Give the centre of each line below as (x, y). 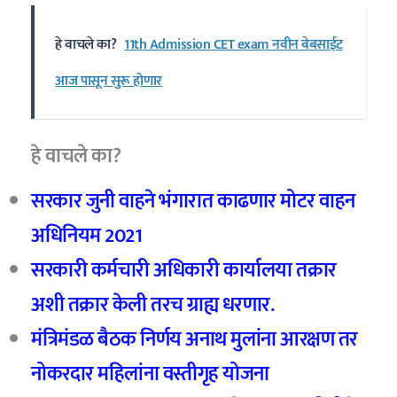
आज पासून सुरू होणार (109, 82)
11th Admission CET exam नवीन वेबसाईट (234, 45)
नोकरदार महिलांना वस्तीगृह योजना (150, 374)
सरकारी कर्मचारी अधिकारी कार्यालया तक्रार (184, 270)
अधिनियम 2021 (87, 235)
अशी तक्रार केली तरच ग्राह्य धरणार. (153, 304)
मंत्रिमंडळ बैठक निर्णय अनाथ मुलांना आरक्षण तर (197, 339)
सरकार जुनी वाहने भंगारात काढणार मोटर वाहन (193, 201)
